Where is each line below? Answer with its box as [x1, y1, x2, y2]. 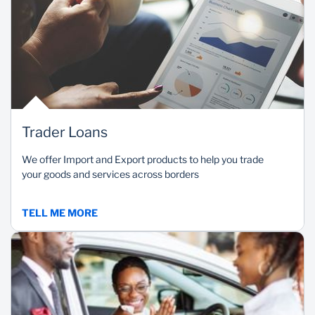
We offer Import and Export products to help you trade [22, 153, 264, 165]
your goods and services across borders [22, 168, 199, 180]
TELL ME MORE [22, 207, 98, 219]
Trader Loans [22, 124, 108, 141]
